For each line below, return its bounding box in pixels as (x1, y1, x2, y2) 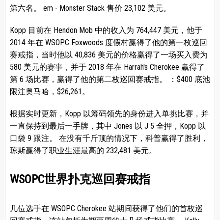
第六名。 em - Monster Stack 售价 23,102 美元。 (9, 3, 171, 13)
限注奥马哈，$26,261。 (9, 87, 90, 97)
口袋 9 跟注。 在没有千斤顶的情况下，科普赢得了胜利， (9, 134, 208, 143)
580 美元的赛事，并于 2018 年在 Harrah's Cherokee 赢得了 (9, 62, 205, 72)
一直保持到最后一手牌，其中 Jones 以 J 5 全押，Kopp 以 (9, 121, 206, 131)
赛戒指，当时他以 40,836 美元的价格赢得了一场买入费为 (9, 50, 208, 60)
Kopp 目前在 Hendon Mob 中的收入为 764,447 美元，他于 (9, 26, 202, 35)
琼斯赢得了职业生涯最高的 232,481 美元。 (9, 146, 157, 156)
